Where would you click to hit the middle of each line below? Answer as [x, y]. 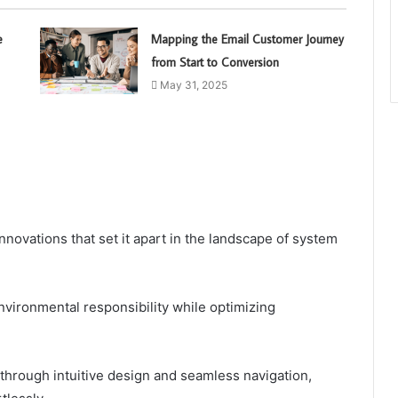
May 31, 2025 [193, 84]
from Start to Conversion [215, 62]
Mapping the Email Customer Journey [247, 39]
